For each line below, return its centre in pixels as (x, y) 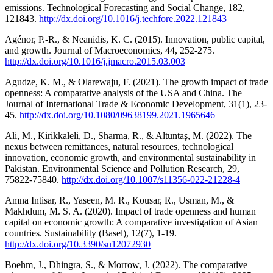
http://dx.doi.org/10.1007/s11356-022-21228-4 (151, 179)
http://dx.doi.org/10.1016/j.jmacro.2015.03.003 (95, 61)
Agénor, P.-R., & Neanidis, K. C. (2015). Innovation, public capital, (135, 39)
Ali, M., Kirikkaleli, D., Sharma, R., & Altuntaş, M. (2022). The (128, 135)
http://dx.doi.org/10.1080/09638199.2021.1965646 (117, 115)
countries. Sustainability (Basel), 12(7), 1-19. (91, 233)
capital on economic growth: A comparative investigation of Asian (131, 222)
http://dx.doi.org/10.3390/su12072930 (78, 244)
